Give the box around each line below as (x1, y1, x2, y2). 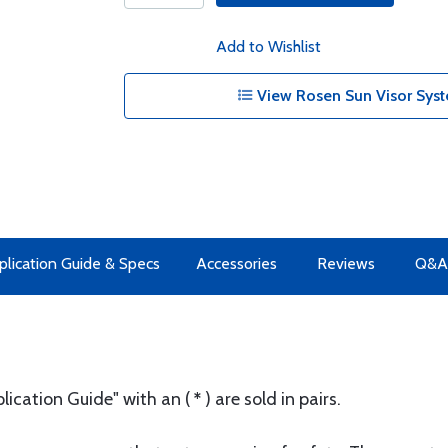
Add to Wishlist (215, 37, 321, 56)
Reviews (316, 254, 375, 273)
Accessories (195, 254, 277, 273)
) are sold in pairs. (201, 388, 341, 410)
